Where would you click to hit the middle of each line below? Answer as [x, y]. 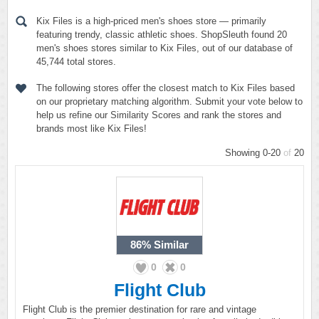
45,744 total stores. [76, 62]
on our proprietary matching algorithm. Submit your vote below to [169, 101]
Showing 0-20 [254, 153]
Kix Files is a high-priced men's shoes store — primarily [151, 21]
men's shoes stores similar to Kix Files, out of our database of [164, 48]
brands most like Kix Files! [91, 129]
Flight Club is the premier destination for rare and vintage [140, 309]
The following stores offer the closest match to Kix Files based [166, 88]
